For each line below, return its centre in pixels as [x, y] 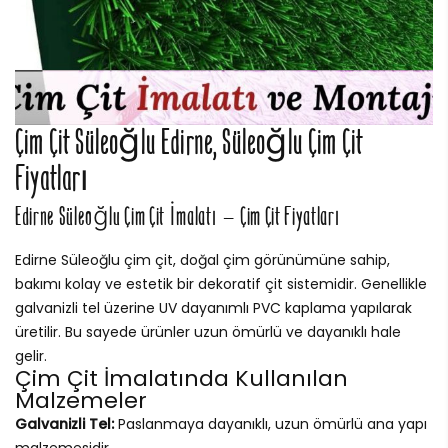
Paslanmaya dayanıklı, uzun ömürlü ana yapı [270, 424]
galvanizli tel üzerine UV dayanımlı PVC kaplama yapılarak [213, 308]
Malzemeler [81, 401]
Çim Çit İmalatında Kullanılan [181, 379]
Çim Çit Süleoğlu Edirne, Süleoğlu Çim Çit [189, 143]
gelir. [31, 356]
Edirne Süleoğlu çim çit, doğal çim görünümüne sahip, [202, 260]
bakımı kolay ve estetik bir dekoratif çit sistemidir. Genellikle [221, 284]
